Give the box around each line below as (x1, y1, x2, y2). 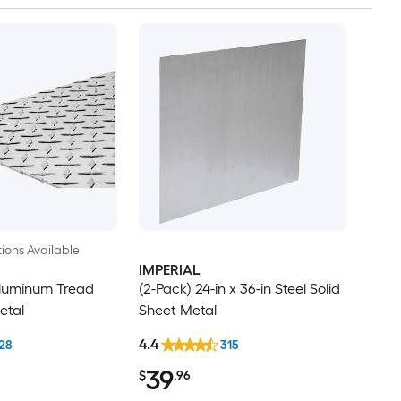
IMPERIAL (138, 260, 200, 278)
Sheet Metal (138, 301, 217, 319)
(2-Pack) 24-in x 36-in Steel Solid (138, 279, 340, 297)
